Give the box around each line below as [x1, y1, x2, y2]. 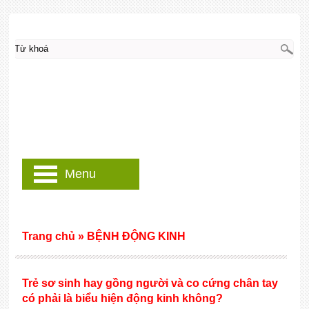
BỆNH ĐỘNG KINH [86, 230, 186, 242]
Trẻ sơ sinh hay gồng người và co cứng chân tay [21, 277, 278, 289]
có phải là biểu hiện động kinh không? [21, 292, 223, 304]
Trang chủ [21, 230, 75, 242]
